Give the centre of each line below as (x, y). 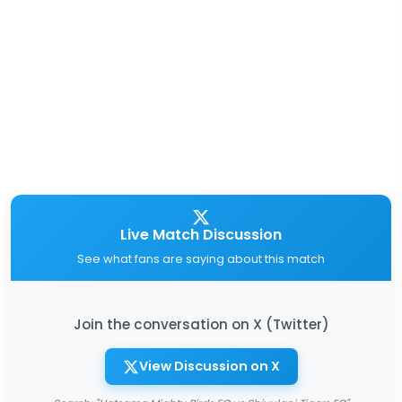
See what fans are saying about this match (201, 259)
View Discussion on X (209, 366)
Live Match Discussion (201, 235)
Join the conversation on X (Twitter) (201, 324)
